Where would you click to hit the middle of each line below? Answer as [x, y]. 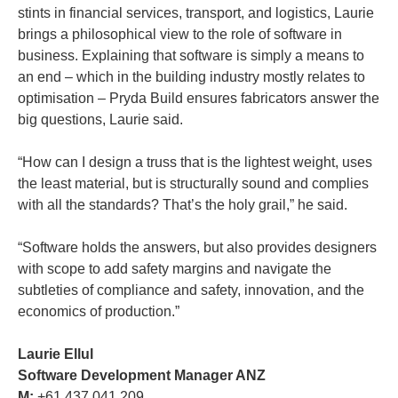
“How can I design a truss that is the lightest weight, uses [195, 162]
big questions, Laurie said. [100, 119]
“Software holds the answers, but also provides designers [197, 247]
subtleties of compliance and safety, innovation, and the [191, 290]
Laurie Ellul [56, 354]
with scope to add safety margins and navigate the [175, 268]
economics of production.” [99, 311]
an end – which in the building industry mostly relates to [191, 76]
